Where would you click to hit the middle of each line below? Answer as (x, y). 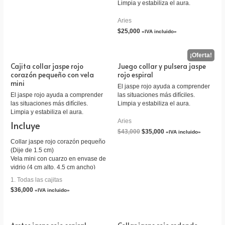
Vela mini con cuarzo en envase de (59, 158)
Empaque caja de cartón (44, 184)
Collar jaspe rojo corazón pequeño (58, 141)
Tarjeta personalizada (40, 176)
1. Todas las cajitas (37, 179)
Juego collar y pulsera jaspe (162, 66)
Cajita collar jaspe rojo (47, 66)
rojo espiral (135, 75)
